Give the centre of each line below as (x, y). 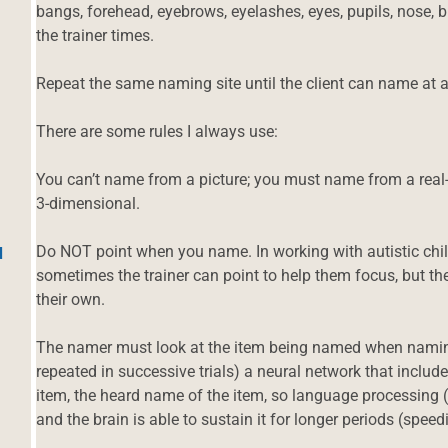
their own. (71, 299)
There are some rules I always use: (157, 131)
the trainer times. (95, 35)
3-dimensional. (88, 203)
